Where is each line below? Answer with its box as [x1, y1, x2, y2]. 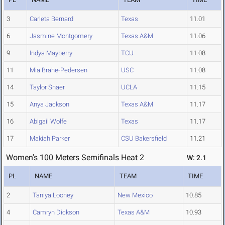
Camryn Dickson [33, 208, 79, 216]
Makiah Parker [30, 135, 70, 143]
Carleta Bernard [30, 15, 73, 23]
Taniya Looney [33, 191, 73, 199]
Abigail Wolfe [30, 118, 67, 126]
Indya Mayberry [30, 49, 72, 57]
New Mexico [118, 191, 153, 199]
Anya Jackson [30, 100, 69, 108]
